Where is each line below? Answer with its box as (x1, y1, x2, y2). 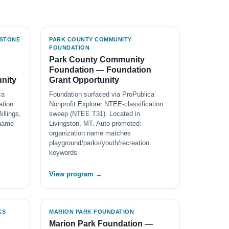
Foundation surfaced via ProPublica (49, 90, 154, 98)
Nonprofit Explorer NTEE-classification (49, 100, 163, 108)
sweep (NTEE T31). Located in (49, 110, 140, 118)
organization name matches (49, 129, 131, 137)
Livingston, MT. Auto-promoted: (49, 120, 142, 127)
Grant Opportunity (49, 76, 119, 84)
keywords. (49, 149, 79, 156)
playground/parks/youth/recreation (49, 139, 149, 147)
